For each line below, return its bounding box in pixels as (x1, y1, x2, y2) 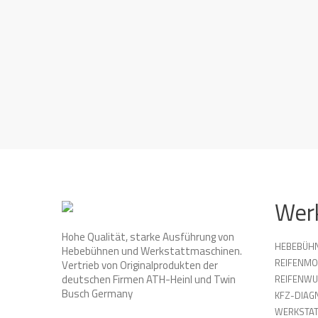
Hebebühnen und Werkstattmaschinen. (62, 243, 242, 259)
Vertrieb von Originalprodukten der (62, 257, 218, 273)
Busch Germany (62, 285, 133, 302)
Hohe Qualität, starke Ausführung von (62, 229, 234, 245)
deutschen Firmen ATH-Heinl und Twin (62, 271, 236, 287)
